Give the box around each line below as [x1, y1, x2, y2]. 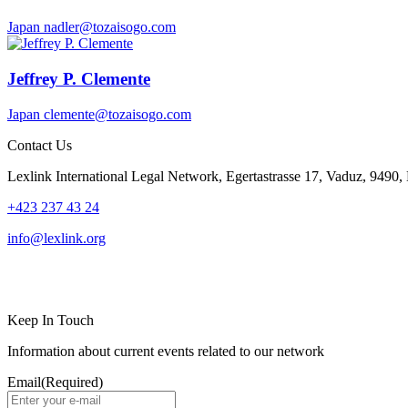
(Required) [41, 373, 103, 390]
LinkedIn [6, 266, 87, 291]
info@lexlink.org [7, 229, 106, 246]
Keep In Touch [7, 311, 94, 328]
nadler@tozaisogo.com [44, 19, 176, 36]
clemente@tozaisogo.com [44, 106, 191, 122]
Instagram [28, 266, 117, 291]
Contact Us [7, 137, 72, 153]
